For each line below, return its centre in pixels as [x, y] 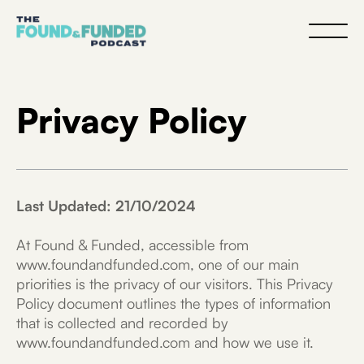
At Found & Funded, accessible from [132, 245]
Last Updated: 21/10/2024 [106, 206]
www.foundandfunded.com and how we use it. [165, 342]
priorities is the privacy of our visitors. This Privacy [174, 284]
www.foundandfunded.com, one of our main [158, 264]
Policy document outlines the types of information [173, 303]
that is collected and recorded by [122, 323]
